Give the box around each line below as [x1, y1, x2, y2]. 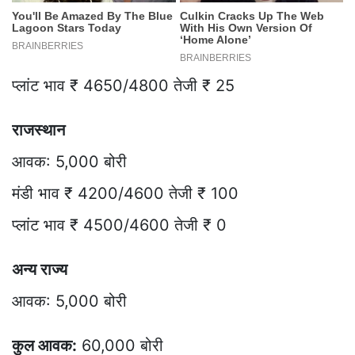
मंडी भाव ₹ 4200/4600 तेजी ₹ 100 [12, 184, 239, 204]
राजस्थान [12, 120, 65, 140]
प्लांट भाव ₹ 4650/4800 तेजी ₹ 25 [12, 76, 235, 96]
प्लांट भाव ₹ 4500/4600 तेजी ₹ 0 [12, 216, 227, 235]
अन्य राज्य [12, 260, 67, 280]
